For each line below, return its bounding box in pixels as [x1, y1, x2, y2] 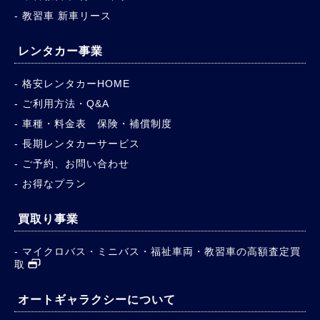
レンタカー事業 [18, 44, 103, 57]
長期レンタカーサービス [22, 137, 140, 149]
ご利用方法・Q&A [22, 97, 109, 109]
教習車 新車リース [22, 9, 111, 21]
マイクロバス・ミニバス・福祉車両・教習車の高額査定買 [22, 245, 301, 257]
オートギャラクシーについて [18, 293, 176, 306]
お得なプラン [22, 177, 86, 189]
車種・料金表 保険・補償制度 [22, 117, 172, 129]
